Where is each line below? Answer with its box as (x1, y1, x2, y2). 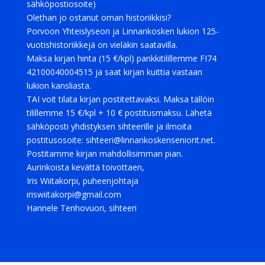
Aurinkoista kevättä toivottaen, (26, 161, 144, 173)
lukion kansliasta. (26, 80, 91, 91)
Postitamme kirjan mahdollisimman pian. (26, 148, 183, 159)
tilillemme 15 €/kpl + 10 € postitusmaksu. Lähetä (26, 107, 212, 118)
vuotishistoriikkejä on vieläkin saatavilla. (26, 39, 177, 50)
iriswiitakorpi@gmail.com (26, 189, 121, 200)
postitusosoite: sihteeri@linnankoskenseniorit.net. (26, 134, 215, 146)
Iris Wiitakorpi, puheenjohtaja (26, 175, 138, 186)
